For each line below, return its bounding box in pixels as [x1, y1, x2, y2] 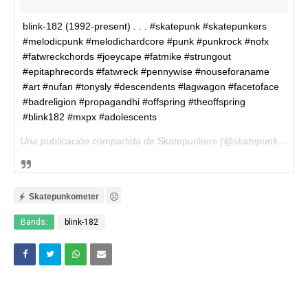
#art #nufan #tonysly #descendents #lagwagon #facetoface [23, 81, 279, 93]
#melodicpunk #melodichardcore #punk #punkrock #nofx [23, 36, 269, 47]
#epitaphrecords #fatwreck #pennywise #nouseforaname [23, 66, 269, 78]
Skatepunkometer [29, 192, 99, 202]
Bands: [21, 217, 47, 228]
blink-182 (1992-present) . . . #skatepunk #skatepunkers [23, 21, 267, 32]
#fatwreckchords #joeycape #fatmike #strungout [23, 51, 231, 63]
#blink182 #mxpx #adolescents [23, 111, 157, 123]
